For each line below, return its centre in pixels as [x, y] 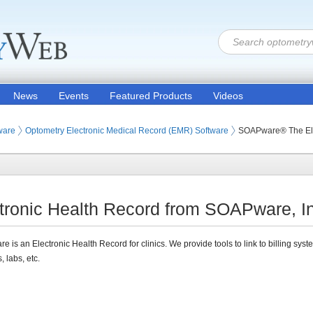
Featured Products [151, 96]
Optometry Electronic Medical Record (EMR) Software [127, 131]
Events [74, 96]
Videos [228, 96]
